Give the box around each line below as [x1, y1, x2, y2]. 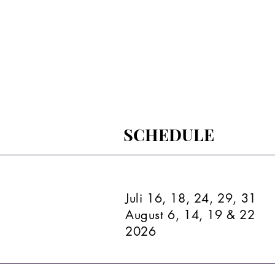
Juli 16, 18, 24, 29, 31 [125, 190, 257, 206]
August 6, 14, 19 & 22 [125, 206, 255, 223]
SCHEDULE [123, 123, 214, 145]
